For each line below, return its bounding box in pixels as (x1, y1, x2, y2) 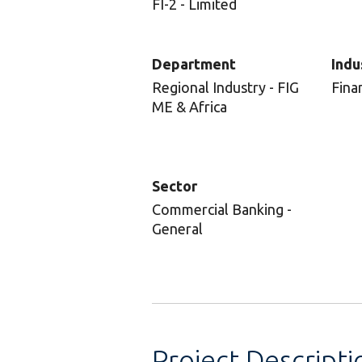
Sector (152, 178, 197, 194)
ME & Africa (152, 99, 227, 115)
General (152, 221, 203, 237)
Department (152, 56, 236, 72)
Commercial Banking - (152, 201, 292, 217)
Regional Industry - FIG (152, 79, 299, 95)
